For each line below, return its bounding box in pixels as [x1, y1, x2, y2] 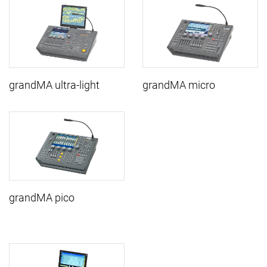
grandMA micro [142, 78, 215, 91]
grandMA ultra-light [9, 78, 100, 91]
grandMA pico [9, 191, 74, 204]
